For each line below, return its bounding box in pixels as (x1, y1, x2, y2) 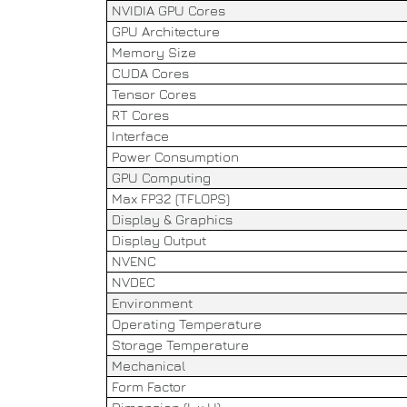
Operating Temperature (112, 316, 262, 332)
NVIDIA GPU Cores (112, 3, 225, 18)
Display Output (112, 233, 206, 248)
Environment (112, 295, 193, 311)
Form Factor (112, 379, 186, 394)
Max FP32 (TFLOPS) (112, 191, 230, 206)
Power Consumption (112, 149, 239, 164)
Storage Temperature (112, 337, 249, 352)
